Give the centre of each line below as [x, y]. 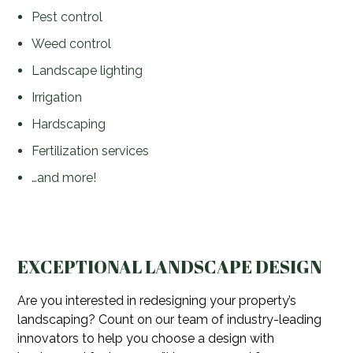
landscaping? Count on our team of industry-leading [170, 319]
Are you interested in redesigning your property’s [157, 300]
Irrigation [56, 98]
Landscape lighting [87, 71]
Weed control [71, 44]
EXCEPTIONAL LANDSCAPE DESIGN [170, 266]
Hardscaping [68, 124]
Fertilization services [90, 151]
